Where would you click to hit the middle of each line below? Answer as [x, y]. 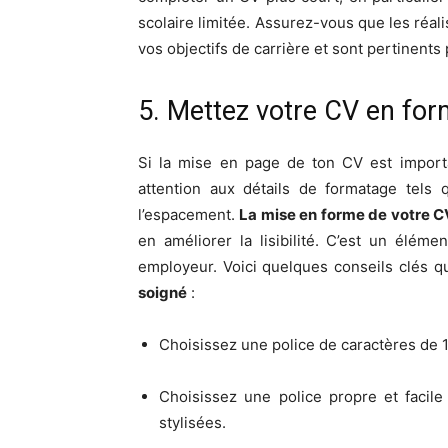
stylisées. [192, 422]
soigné [162, 292]
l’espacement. [189, 214]
